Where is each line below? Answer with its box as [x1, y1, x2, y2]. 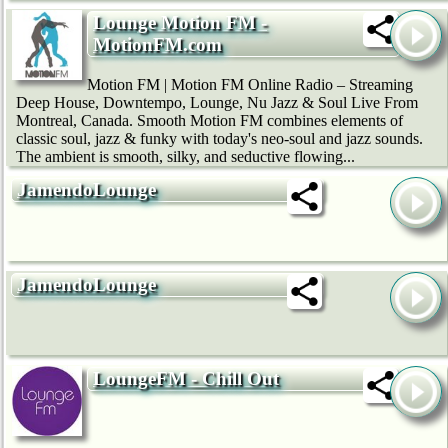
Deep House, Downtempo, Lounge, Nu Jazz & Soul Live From [16, 94, 418, 111]
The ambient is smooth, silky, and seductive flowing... [16, 148, 355, 165]
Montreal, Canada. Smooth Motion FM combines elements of [16, 112, 403, 129]
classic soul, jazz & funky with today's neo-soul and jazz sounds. [16, 130, 423, 147]
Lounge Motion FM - [93, 12, 267, 34]
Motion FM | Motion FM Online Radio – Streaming [87, 76, 413, 93]
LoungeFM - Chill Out [93, 368, 279, 390]
